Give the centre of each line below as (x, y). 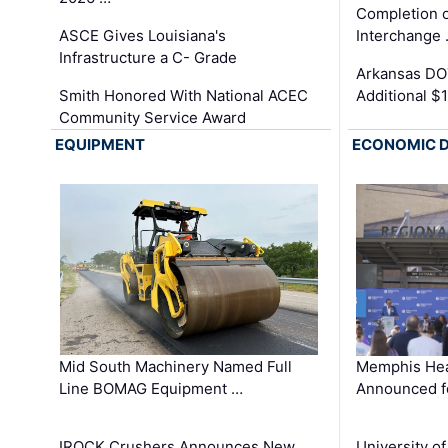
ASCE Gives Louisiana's (143, 36)
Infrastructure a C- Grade (148, 58)
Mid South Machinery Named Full (176, 367)
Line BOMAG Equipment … (151, 389)
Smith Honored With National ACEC (184, 96)
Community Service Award (153, 118)
